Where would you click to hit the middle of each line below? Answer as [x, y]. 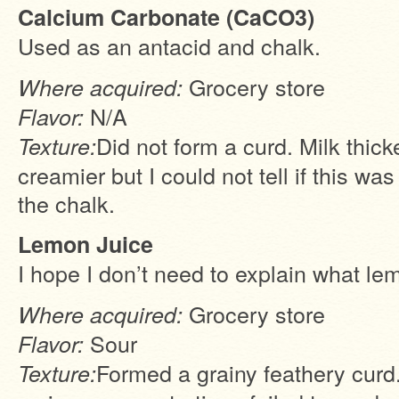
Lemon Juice [85, 244]
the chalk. [66, 203]
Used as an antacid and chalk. [169, 45]
